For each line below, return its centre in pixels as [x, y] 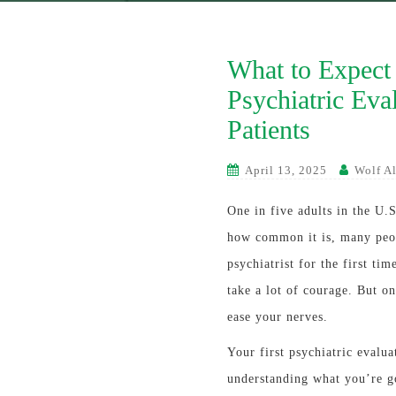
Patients [269, 129]
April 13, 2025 [286, 170]
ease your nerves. [278, 317]
